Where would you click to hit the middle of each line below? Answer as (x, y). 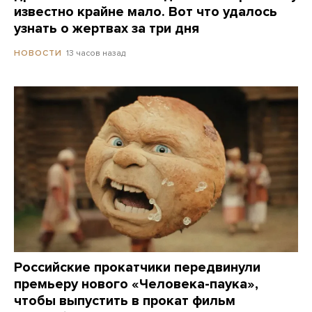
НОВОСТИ (38, 53)
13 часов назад (96, 53)
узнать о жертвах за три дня (107, 29)
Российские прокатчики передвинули (137, 267)
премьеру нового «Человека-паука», (136, 284)
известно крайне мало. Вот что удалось (146, 12)
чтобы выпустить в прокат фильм (125, 301)
